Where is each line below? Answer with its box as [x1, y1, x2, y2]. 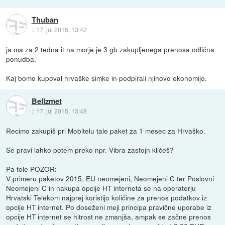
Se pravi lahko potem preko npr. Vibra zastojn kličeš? [6, 145, 174, 155]
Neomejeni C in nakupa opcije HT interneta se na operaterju [6, 183, 196, 193]
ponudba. [6, 54, 37, 64]
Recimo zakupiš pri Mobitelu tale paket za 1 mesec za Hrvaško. [6, 126, 206, 136]
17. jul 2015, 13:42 [36, 25, 87, 34]
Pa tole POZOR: [6, 164, 57, 174]
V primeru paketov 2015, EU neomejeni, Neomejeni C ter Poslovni [6, 173, 214, 184]
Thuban [31, 14, 58, 25]
